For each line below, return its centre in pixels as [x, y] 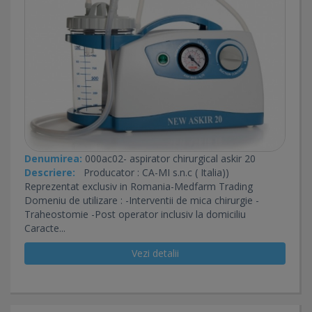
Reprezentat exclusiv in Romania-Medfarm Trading [150, 186]
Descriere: [50, 172]
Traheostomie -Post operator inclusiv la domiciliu [149, 214]
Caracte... [45, 228]
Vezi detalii [155, 253]
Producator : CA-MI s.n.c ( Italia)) [152, 172]
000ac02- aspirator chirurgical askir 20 [169, 158]
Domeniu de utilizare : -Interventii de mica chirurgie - [142, 200]
